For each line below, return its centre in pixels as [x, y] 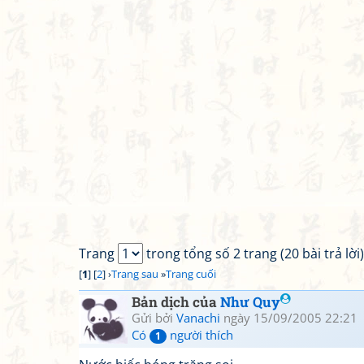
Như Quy [250, 302]
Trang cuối [191, 274]
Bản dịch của [176, 302]
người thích [200, 335]
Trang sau [135, 274]
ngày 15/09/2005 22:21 [289, 318]
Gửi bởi [154, 318]
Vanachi [198, 318]
